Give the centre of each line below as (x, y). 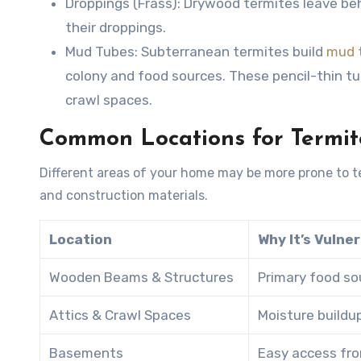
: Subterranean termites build (230, 51)
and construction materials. (124, 195)
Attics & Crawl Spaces (120, 315)
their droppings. (116, 27)
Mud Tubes (100, 51)
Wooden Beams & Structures (141, 277)
